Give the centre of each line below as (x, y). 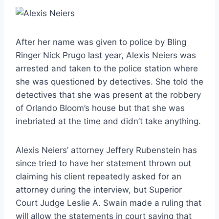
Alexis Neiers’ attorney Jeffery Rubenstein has (106, 150)
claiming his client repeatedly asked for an (99, 176)
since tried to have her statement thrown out (103, 163)
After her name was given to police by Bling (101, 42)
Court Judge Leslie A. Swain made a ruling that (109, 203)
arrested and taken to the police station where (107, 68)
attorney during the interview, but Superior (99, 189)
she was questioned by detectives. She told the (109, 81)
